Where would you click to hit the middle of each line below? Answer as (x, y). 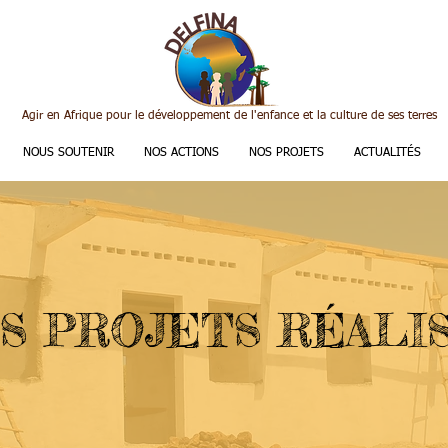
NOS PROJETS (286, 153)
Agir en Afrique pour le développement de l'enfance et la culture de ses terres (229, 116)
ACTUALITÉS (387, 153)
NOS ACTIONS (181, 153)
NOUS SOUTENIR (68, 153)
